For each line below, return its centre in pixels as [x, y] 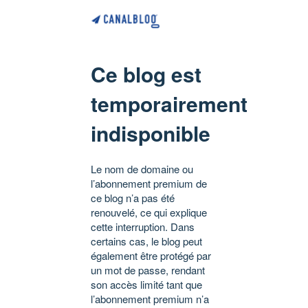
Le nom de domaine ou [142, 168]
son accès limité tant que [146, 284]
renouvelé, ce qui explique [149, 212]
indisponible [151, 133]
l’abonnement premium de [149, 183]
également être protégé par [151, 255]
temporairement [169, 103]
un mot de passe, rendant [148, 269]
